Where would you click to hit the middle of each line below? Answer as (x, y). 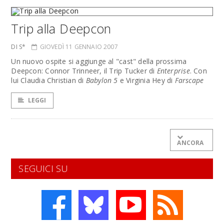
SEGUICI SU (43, 168)
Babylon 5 (102, 80)
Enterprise (173, 71)
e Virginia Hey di (146, 80)
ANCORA (190, 143)
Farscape (189, 80)
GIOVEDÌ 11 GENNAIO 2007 (79, 47)
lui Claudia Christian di (48, 80)
